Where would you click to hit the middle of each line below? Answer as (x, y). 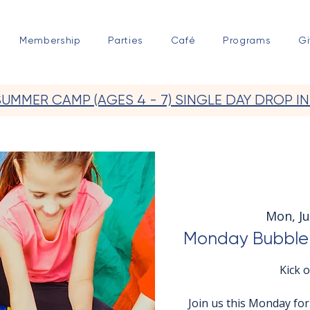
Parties (126, 40)
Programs (247, 40)
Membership (50, 40)
